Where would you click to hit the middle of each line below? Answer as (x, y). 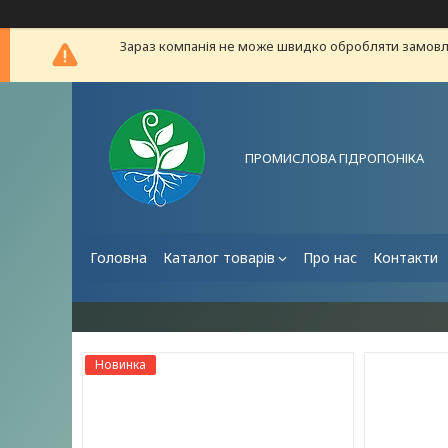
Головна (118, 257)
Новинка (120, 364)
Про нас (330, 257)
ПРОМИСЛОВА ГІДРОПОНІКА (334, 157)
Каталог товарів (219, 257)
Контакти (405, 257)
